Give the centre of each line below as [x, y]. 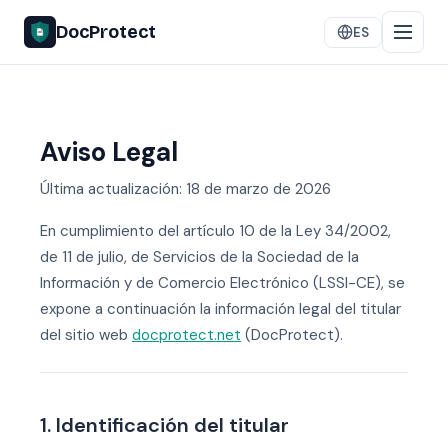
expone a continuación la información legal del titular [220, 309]
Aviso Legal [109, 152]
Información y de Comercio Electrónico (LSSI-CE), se [222, 283]
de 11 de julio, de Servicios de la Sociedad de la [199, 257]
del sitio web [86, 335]
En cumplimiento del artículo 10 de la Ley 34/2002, [215, 231]
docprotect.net [186, 335]
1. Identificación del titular [164, 425]
